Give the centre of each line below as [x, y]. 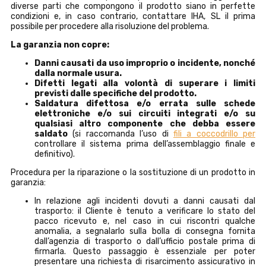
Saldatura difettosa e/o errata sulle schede [145, 103]
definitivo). [55, 154]
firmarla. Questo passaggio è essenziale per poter [145, 251]
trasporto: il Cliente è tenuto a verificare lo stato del [145, 211]
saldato [54, 134]
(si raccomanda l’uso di [123, 134]
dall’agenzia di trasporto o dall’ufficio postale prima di [145, 241]
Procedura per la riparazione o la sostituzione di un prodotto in [133, 172]
